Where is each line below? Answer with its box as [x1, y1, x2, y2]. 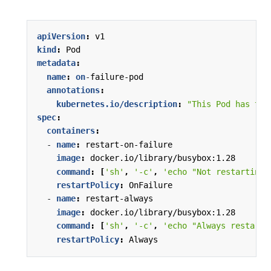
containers [47, 126, 95, 136]
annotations [47, 85, 100, 96]
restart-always [85, 194, 153, 204]
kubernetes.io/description [56, 99, 177, 109]
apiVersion [37, 31, 85, 41]
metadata [37, 58, 76, 68]
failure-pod [90, 71, 143, 82]
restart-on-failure [85, 139, 172, 149]
